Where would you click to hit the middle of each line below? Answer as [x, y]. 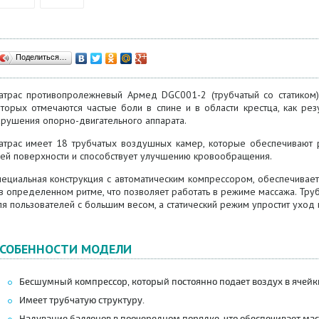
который [150, 282]
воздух [267, 282]
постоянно [194, 282]
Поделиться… [41, 57]
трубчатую [72, 300]
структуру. [121, 300]
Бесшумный [47, 282]
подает [234, 282]
